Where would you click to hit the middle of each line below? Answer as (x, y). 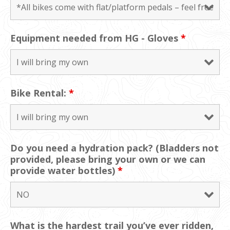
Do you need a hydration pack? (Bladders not (114, 148)
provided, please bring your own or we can (108, 159)
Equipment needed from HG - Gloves (95, 38)
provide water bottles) (64, 170)
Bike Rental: (40, 93)
